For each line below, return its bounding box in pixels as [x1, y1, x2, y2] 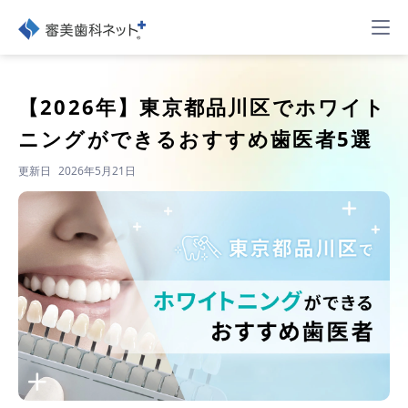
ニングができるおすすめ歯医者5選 [18, 125, 373, 152]
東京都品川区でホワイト [139, 93, 387, 120]
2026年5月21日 [58, 163, 136, 178]
